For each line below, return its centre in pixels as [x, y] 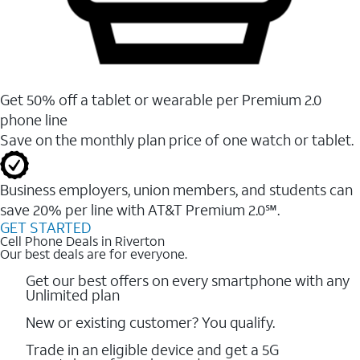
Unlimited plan [73, 295]
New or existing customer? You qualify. [150, 322]
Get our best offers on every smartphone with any [188, 280]
